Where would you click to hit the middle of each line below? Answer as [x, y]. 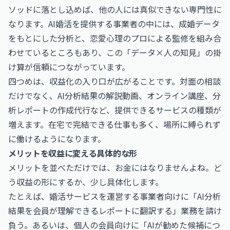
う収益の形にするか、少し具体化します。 [86, 182]
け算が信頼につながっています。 [69, 67]
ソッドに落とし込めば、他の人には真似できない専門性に [115, 9]
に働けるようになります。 [57, 139]
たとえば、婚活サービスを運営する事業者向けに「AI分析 [114, 196]
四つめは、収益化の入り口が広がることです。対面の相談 [114, 81]
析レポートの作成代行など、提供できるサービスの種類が [115, 110]
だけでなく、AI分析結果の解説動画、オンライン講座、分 [114, 95]
